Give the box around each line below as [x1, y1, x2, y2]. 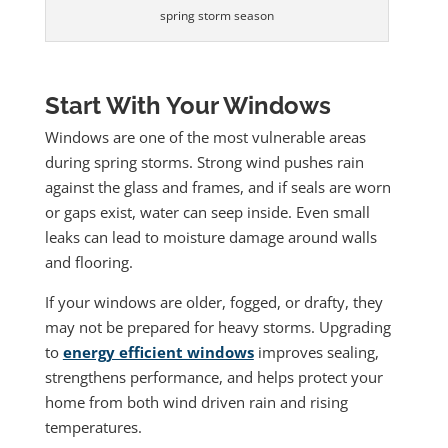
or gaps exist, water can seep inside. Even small [44, 202, 370, 223]
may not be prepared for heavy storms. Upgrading [44, 317, 391, 338]
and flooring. [44, 252, 133, 273]
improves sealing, [253, 342, 379, 363]
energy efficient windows [62, 342, 254, 363]
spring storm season [159, 7, 274, 25]
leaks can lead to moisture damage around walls [44, 227, 377, 248]
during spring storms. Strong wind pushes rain [44, 152, 364, 173]
